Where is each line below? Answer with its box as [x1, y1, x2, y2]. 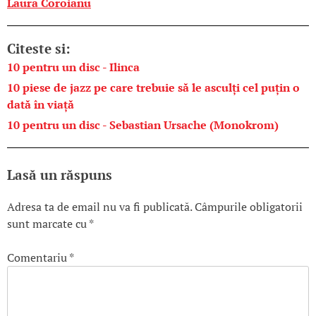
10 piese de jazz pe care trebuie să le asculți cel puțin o [7, 80, 300, 96]
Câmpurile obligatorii [195, 199, 303, 215]
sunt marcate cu [7, 216, 89, 232]
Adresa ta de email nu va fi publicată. [7, 199, 192, 215]
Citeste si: [7, 40, 71, 58]
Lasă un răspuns [7, 166, 112, 184]
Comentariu [7, 250, 69, 266]
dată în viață [7, 97, 74, 113]
